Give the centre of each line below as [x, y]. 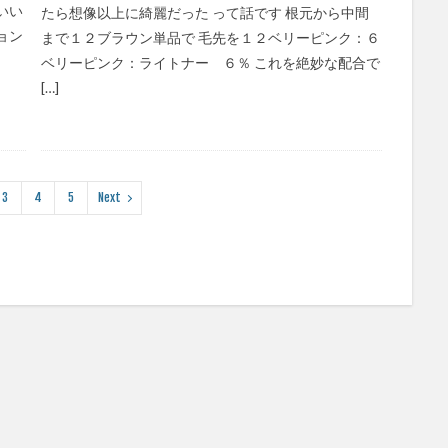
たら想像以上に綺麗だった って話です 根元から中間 [204, 13]
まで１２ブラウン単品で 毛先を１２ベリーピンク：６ [210, 38]
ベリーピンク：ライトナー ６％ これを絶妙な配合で [210, 63]
